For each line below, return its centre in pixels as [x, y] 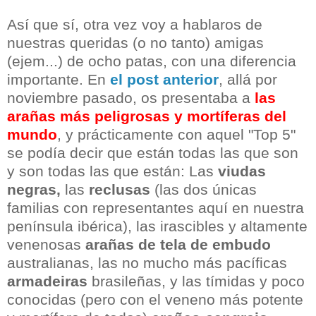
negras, [34, 190]
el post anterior [164, 80]
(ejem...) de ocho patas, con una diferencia [152, 61]
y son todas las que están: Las [113, 171]
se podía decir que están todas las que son [153, 153]
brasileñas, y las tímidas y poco [196, 281]
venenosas [46, 245]
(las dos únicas [203, 190]
